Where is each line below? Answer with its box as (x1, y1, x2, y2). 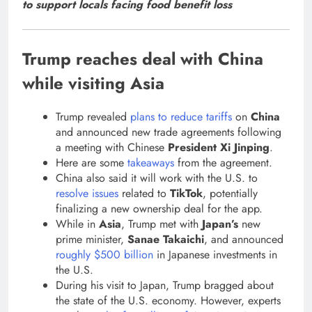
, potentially (203, 185, 258, 202)
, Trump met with (121, 216, 202, 233)
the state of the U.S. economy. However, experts (56, 292, 281, 309)
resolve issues (56, 185, 118, 202)
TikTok (170, 185, 203, 202)
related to (118, 185, 170, 202)
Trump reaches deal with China (22, 47, 263, 72)
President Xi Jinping (168, 139, 270, 156)
